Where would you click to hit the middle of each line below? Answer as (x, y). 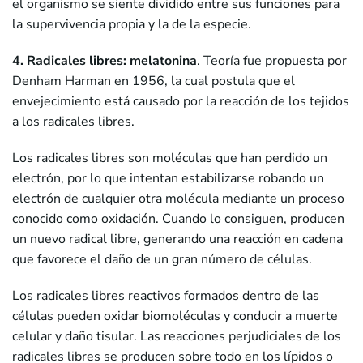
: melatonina (160, 61)
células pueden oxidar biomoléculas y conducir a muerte (175, 316)
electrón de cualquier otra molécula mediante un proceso (178, 199)
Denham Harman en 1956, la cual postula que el (154, 81)
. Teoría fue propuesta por (272, 61)
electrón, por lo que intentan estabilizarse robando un (168, 179)
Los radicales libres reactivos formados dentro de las (166, 296)
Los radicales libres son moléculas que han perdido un (170, 158)
